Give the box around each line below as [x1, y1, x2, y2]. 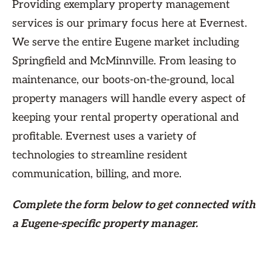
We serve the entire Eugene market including [12, 36, 239, 49]
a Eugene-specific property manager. [12, 217, 198, 231]
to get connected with [144, 199, 256, 212]
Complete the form [12, 199, 111, 212]
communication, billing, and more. [12, 168, 182, 181]
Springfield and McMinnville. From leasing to [12, 55, 236, 68]
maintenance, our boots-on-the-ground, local [12, 73, 234, 87]
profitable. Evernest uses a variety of [12, 130, 197, 143]
